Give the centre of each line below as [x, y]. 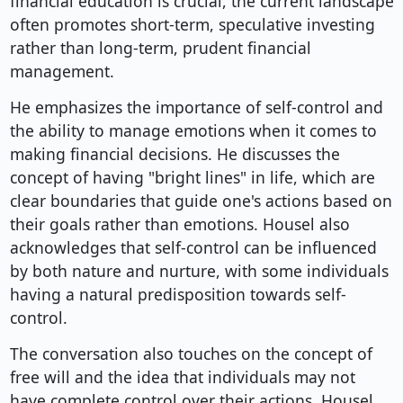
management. [62, 72]
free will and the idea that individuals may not [182, 377]
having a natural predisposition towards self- [178, 295]
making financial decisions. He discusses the [175, 154]
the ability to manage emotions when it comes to [193, 131]
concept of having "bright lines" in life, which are [192, 178]
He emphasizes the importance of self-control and [196, 107]
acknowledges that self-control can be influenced [193, 248]
